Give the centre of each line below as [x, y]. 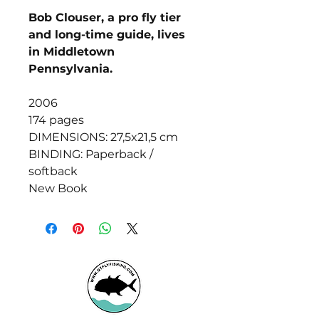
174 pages [56, 120]
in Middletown [72, 52]
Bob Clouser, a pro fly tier [105, 17]
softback [53, 171]
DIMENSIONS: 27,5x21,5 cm [103, 137]
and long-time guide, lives [107, 35]
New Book [58, 188]
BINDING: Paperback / [91, 154]
